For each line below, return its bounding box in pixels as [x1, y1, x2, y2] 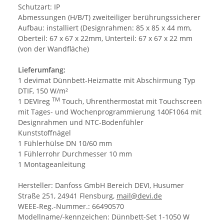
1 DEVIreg [18, 96, 52, 106]
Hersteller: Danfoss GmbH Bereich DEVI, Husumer [18, 180, 184, 190]
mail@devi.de [116, 191, 162, 201]
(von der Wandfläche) [18, 44, 89, 54]
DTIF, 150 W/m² [18, 86, 68, 96]
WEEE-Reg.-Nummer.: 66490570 [18, 201, 124, 211]
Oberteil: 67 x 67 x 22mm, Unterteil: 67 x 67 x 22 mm [18, 33, 192, 43]
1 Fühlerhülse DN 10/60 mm [18, 138, 112, 148]
